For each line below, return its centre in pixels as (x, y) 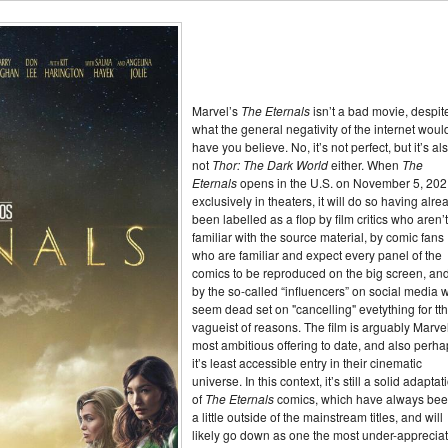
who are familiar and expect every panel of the (317, 254)
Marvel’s (216, 110)
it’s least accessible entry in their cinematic (307, 362)
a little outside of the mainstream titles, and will (317, 416)
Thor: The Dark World (270, 164)
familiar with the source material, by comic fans (318, 236)
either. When (365, 164)
